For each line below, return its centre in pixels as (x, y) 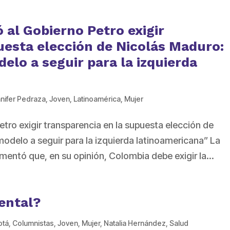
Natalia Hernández (135, 223)
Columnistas (33, 223)
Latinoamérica (97, 99)
